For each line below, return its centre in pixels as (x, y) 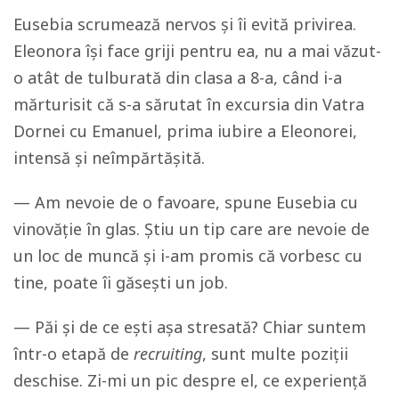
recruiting (168, 353)
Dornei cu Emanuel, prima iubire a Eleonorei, (185, 130)
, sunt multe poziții (275, 353)
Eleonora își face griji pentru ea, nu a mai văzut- (197, 50)
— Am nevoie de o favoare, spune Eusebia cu (186, 202)
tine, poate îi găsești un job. (121, 282)
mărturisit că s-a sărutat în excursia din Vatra (189, 104)
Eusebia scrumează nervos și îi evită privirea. (185, 24)
